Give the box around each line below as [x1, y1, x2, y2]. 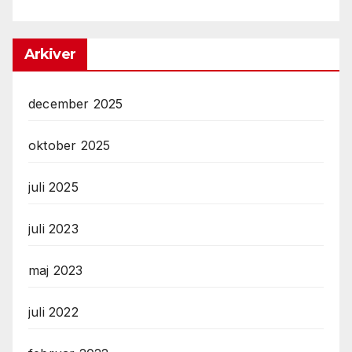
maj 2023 [28, 262, 83, 279]
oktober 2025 [28, 137, 111, 154]
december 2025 [28, 96, 123, 112]
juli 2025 [28, 179, 79, 196]
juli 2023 [28, 221, 79, 237]
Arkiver [24, 46, 75, 64]
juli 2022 [28, 304, 79, 321]
